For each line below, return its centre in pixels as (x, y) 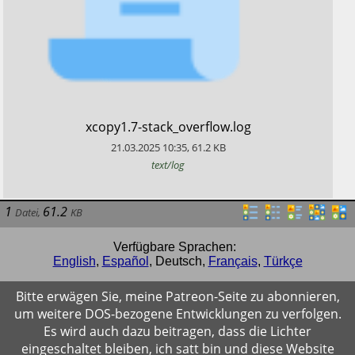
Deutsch (178, 261)
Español (125, 261)
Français (233, 261)
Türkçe (283, 261)
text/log (168, 165)
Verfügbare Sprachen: (174, 246)
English (74, 261)
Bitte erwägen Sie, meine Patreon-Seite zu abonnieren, (177, 296)
